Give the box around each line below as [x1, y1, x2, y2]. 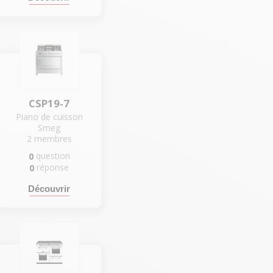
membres [34, 132, 72, 144]
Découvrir [28, 183, 71, 194]
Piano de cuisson [15, 110, 83, 122]
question [35, 149, 70, 161]
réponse [37, 161, 69, 173]
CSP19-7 [29, 96, 70, 110]
